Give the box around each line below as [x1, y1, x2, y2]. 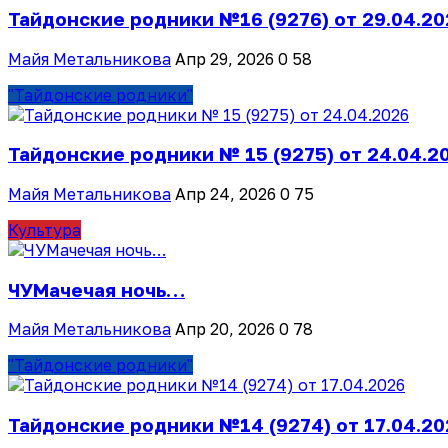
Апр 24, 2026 [175, 184, 276, 204]
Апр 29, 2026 [175, 48, 274, 69]
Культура [8, 220, 81, 240]
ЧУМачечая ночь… [8, 278, 185, 301]
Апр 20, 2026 [175, 319, 275, 340]
